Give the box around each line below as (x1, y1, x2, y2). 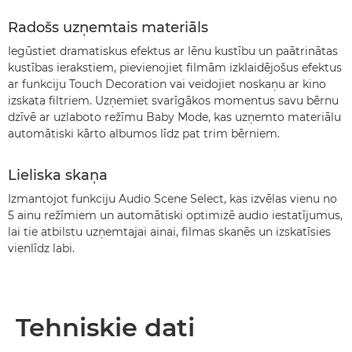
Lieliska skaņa (8, 167, 108, 184)
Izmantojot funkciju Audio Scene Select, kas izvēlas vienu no (8, 192, 337, 206)
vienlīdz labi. (8, 241, 75, 255)
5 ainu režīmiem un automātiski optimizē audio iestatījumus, (8, 208, 343, 222)
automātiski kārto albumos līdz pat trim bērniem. (8, 126, 280, 141)
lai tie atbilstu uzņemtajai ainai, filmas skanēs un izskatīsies (8, 225, 331, 239)
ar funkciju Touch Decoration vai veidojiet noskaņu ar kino (8, 77, 326, 91)
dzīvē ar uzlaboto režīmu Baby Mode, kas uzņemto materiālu (8, 110, 341, 124)
